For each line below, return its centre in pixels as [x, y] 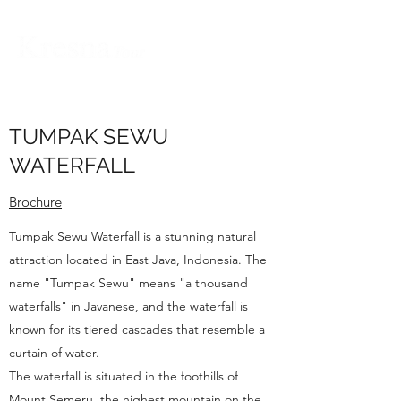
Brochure [35, 202]
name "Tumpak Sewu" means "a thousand [128, 283]
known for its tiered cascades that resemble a [137, 329]
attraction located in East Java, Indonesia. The [138, 260]
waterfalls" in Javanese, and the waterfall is [128, 306]
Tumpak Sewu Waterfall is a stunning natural [132, 236]
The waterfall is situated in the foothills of [124, 376]
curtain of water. [54, 353]
